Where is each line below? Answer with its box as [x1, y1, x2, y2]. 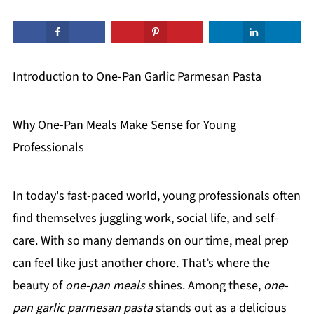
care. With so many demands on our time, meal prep [12, 231, 289, 250]
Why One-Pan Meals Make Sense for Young [12, 116, 236, 134]
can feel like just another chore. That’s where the [12, 254, 270, 272]
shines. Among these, [144, 276, 264, 294]
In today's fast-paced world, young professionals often [12, 186, 301, 205]
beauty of [12, 276, 65, 294]
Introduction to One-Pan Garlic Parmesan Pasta [12, 67, 261, 86]
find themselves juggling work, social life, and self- [12, 209, 278, 227]
